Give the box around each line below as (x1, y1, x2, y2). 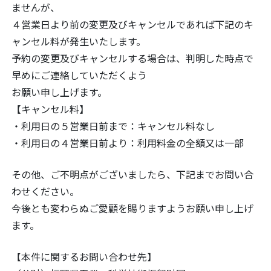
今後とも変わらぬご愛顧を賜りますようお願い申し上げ (11, 201, 253, 216)
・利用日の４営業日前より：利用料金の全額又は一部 (11, 135, 244, 151)
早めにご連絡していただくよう (11, 68, 147, 83)
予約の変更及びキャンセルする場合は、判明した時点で (11, 51, 253, 66)
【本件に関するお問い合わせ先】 (11, 249, 157, 264)
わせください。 (11, 184, 79, 199)
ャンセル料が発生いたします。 (11, 34, 146, 49)
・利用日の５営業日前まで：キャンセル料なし (11, 119, 215, 134)
